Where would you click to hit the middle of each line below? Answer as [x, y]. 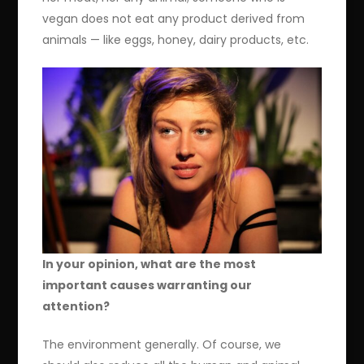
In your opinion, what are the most [149, 264]
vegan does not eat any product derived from [174, 19]
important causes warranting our [147, 286]
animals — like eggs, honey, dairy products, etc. [176, 40]
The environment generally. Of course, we [162, 345]
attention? [76, 307]
